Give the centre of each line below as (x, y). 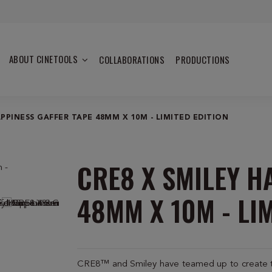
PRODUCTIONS (203, 59)
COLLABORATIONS (132, 59)
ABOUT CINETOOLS (44, 59)
